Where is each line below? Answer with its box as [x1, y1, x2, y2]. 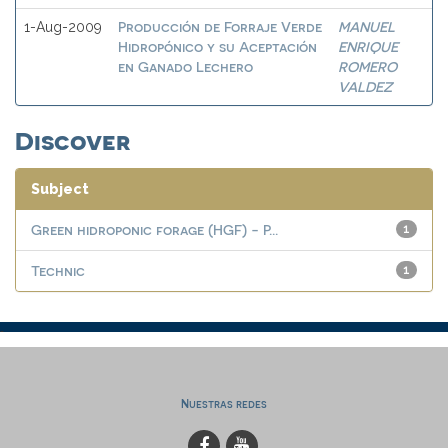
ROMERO [338, 58, 397, 75]
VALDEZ [338, 78, 392, 95]
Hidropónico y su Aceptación [118, 38, 317, 55]
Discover [15, 124, 130, 154]
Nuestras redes [181, 397, 267, 410]
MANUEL [338, 18, 395, 35]
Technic [31, 262, 85, 279]
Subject [31, 181, 89, 197]
